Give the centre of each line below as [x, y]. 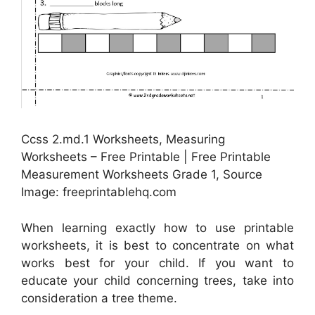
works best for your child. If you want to [157, 263]
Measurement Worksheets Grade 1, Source [142, 175]
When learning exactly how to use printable [157, 227]
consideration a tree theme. [99, 298]
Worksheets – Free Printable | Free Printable [146, 157]
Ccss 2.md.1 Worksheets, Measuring [123, 140]
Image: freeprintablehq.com [99, 192]
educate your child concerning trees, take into [157, 280]
